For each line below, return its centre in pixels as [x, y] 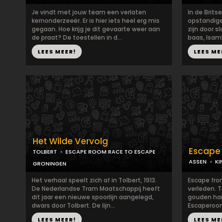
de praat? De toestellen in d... [77, 37]
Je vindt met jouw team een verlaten [89, 12]
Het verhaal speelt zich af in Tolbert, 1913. [94, 180]
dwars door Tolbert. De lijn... [73, 205]
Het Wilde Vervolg [70, 141]
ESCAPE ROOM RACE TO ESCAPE [111, 152]
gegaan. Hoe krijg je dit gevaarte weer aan [96, 29]
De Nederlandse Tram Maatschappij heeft [96, 189]
